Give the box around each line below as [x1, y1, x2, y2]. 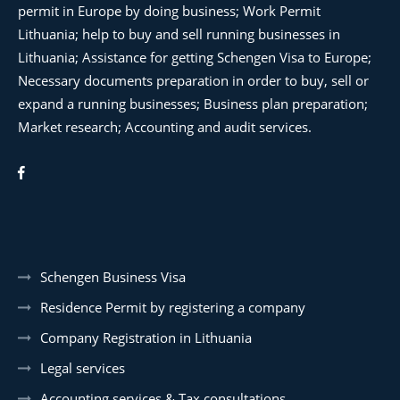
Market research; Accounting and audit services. [18, 117, 312, 136]
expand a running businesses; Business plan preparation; [18, 94, 368, 112]
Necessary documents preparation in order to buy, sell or [18, 71, 369, 89]
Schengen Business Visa [40, 267, 186, 286]
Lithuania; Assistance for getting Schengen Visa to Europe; [18, 47, 371, 66]
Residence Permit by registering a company [40, 297, 305, 316]
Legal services [40, 358, 125, 377]
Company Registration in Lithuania [40, 328, 252, 346]
